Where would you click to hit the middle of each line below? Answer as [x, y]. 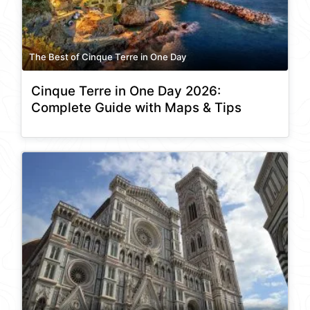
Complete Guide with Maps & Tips [136, 108]
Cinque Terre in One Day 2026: [126, 91]
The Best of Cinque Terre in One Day [108, 57]
